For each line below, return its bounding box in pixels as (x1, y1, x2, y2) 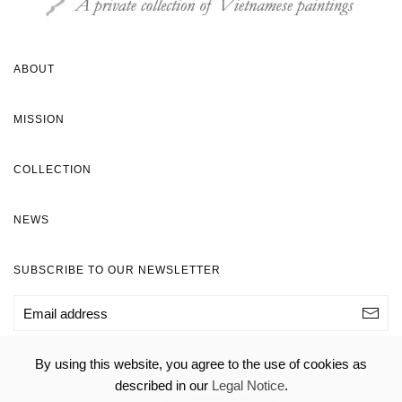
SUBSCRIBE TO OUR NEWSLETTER (13, 264, 221, 277)
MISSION (13, 113, 65, 127)
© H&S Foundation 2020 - (44, 370, 198, 386)
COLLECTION (13, 163, 92, 177)
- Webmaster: (270, 370, 358, 386)
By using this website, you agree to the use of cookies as (35, 356, 367, 371)
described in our (114, 378, 212, 393)
